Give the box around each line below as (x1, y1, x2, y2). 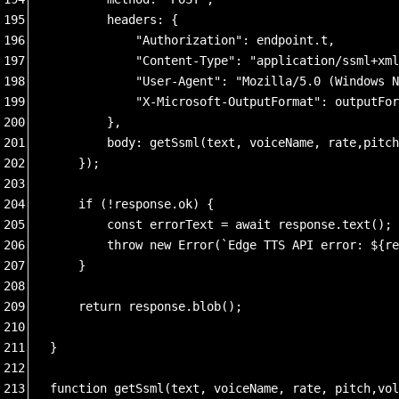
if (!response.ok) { (50, 196, 214, 211)
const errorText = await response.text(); (50, 216, 392, 232)
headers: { (50, 12, 178, 27)
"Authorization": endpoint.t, (50, 32, 335, 47)
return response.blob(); (50, 298, 242, 313)
